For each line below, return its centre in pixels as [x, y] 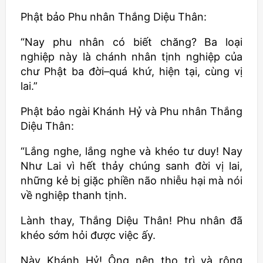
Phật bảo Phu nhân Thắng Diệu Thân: [114, 17]
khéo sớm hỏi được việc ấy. [88, 235]
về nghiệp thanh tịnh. [74, 195]
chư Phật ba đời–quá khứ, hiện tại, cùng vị [131, 71]
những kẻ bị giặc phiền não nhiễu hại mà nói [131, 181]
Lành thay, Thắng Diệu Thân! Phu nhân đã [131, 220]
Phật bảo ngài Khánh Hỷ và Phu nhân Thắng [131, 111]
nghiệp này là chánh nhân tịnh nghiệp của [131, 57]
